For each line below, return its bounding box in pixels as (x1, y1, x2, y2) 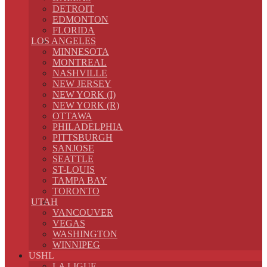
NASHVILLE (52, 68, 107, 78)
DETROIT (52, 4, 94, 14)
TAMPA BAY (52, 175, 107, 185)
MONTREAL (52, 57, 107, 67)
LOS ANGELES (31, 36, 96, 46)
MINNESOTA (52, 46, 109, 57)
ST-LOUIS (52, 164, 95, 175)
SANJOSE (52, 143, 94, 153)
